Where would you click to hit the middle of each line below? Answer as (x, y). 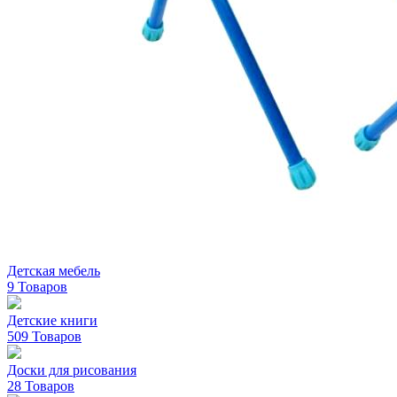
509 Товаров (44, 336)
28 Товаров (41, 385)
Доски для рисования (72, 370)
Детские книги (52, 320)
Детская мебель (54, 270)
